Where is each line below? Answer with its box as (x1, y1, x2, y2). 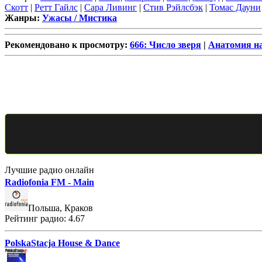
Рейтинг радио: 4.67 (5, 213, 85, 223)
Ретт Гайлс (35, 2, 78, 12)
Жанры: (5, 12, 42, 23)
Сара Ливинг (84, 2, 137, 12)
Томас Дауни (209, 2, 261, 12)
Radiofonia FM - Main (5, 177, 94, 187)
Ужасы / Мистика (42, 12, 117, 23)
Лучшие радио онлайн (5, 164, 94, 175)
